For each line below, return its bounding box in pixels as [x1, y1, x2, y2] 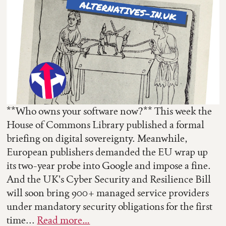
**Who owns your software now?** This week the [7, 104, 212, 118]
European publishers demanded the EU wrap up [7, 145, 208, 159]
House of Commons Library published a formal [7, 118, 205, 132]
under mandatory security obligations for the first [7, 200, 213, 213]
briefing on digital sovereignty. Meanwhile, [7, 132, 188, 145]
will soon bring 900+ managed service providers [7, 186, 209, 200]
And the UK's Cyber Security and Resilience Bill [7, 173, 211, 186]
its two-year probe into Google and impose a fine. [7, 159, 211, 173]
